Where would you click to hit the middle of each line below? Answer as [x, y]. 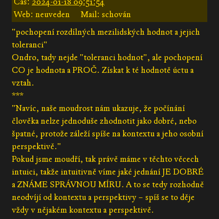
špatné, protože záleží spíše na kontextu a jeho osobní [108, 133]
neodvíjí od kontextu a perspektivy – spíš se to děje [103, 197]
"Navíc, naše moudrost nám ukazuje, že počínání [98, 108]
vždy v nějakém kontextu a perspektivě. [83, 210]
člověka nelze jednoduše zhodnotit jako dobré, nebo [104, 121]
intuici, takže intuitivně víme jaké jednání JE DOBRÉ [108, 172]
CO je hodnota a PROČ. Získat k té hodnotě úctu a [103, 70]
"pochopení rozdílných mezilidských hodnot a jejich [106, 32]
